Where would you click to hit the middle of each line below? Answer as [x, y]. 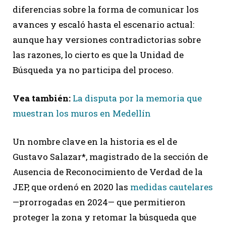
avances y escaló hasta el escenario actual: [103, 24]
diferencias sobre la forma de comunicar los [106, 9]
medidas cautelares [172, 187]
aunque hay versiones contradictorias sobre [107, 39]
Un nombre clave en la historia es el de [95, 141]
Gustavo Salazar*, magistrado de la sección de [110, 156]
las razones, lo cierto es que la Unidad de [98, 54]
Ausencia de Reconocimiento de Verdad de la [108, 172]
